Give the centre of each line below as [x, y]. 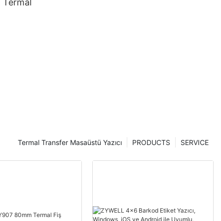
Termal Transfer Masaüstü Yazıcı [70, 142]
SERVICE [195, 142]
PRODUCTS [151, 142]
